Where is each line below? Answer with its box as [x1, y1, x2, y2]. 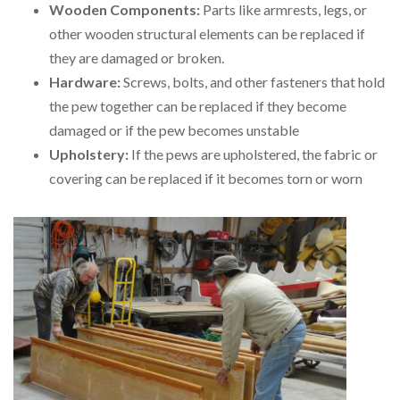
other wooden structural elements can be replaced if [49, 24, 365, 42]
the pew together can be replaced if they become [49, 96, 346, 114]
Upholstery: [49, 145, 129, 162]
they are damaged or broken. [49, 48, 227, 66]
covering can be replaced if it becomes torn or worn [49, 169, 362, 187]
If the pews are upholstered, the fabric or [129, 145, 378, 162]
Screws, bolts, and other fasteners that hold [123, 72, 385, 90]
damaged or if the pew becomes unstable [49, 121, 299, 138]
